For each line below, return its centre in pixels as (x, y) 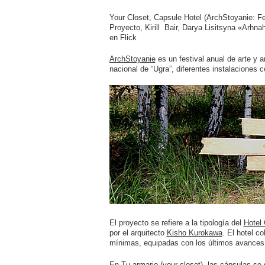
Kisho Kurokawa (194, 233)
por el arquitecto (138, 233)
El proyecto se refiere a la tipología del (176, 223)
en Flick (123, 37)
